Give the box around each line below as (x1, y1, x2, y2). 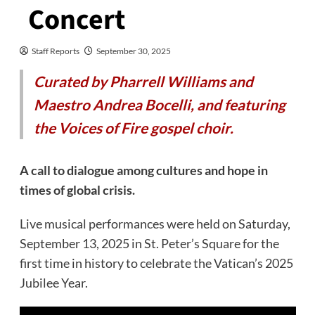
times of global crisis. (19, 181, 135, 198)
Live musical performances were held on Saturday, (19, 215, 290, 231)
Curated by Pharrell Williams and (33, 72, 253, 90)
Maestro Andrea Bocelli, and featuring (33, 95, 285, 113)
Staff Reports (31, 45, 79, 56)
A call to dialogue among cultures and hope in (19, 162, 268, 178)
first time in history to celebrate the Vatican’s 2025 (19, 255, 293, 271)
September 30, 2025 (96, 45, 171, 56)
